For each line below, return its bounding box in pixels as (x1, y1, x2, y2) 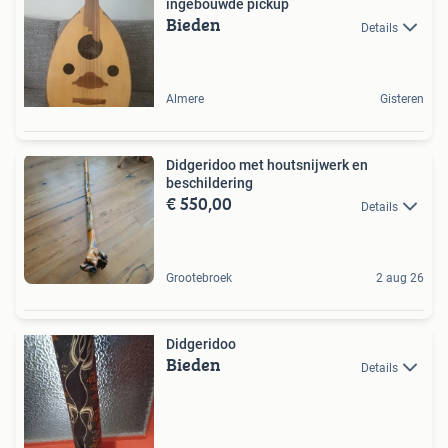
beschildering (166, 175, 253, 192)
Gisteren (380, 92, 424, 107)
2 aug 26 (376, 271, 424, 286)
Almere (166, 92, 204, 107)
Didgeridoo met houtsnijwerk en (166, 157, 368, 174)
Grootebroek (166, 271, 232, 286)
